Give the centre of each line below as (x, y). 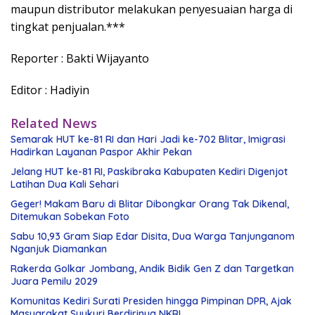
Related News (54, 123)
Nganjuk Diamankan (59, 249)
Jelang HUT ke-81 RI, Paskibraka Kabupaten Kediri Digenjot (149, 172)
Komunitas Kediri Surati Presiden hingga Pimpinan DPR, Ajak (151, 301)
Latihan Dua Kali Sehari (65, 185)
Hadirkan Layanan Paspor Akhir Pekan (101, 152)
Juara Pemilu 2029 (54, 282)
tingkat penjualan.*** (68, 27)
